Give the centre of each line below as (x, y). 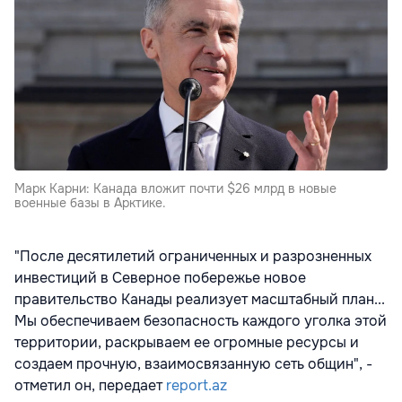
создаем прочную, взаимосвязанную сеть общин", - (193, 363)
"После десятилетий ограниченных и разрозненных (193, 256)
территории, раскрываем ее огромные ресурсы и (187, 342)
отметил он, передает (90, 385)
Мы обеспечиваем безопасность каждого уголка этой (201, 320)
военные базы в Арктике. (90, 202)
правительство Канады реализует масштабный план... (200, 299)
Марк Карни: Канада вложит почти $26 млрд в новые (175, 188)
